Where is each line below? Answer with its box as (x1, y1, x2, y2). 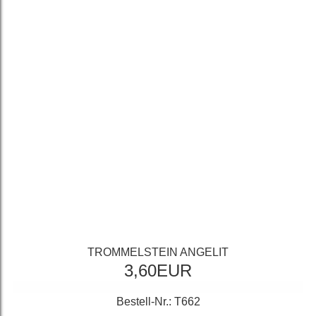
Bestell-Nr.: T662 (116, 296, 200, 308)
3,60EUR (124, 261, 192, 281)
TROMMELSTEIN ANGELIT (87, 246, 229, 259)
